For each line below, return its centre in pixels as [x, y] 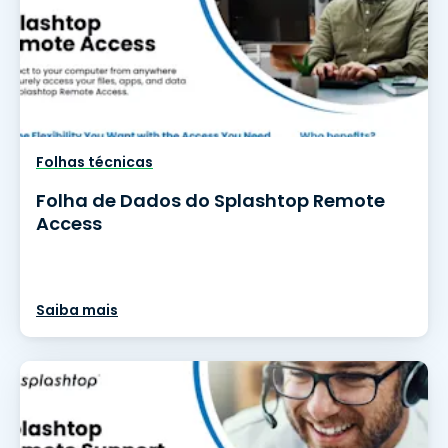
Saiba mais [77, 310]
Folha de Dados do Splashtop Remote [210, 200]
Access [69, 223]
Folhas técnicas [94, 162]
